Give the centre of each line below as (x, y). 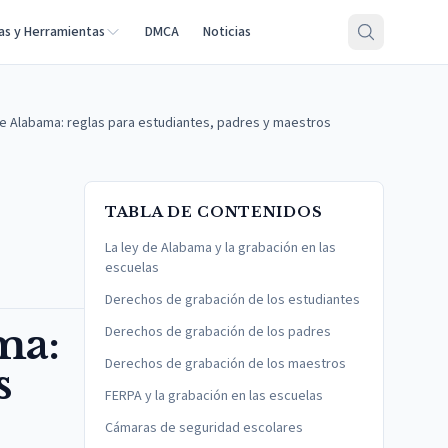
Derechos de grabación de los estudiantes (232, 300)
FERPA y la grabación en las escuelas (214, 396)
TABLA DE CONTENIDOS (214, 212)
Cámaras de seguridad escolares (204, 428)
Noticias (227, 32)
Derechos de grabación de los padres (218, 332)
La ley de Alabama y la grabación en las (220, 248)
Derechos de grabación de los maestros (225, 364)
